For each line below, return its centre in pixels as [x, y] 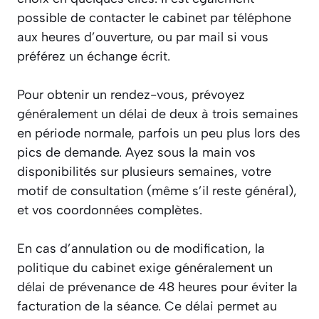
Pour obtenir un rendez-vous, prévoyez [131, 95]
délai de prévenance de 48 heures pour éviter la [157, 287]
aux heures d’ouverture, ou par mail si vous [143, 37]
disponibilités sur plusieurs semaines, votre [144, 172]
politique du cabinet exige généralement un [145, 268]
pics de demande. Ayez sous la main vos [136, 153]
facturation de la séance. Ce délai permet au [147, 307]
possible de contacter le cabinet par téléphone [154, 18]
